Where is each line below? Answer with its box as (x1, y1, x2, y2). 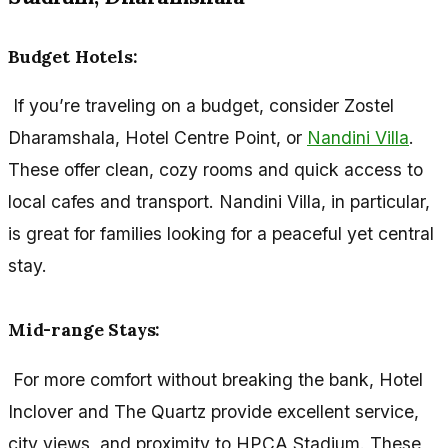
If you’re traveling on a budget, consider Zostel (8, 95, 394, 117)
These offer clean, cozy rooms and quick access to (8, 159, 423, 181)
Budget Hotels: (8, 44, 138, 68)
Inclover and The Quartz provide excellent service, (8, 401, 419, 422)
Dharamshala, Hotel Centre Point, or (8, 127, 307, 149)
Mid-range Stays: (8, 318, 161, 342)
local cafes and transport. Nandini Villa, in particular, (8, 191, 430, 213)
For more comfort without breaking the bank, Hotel (8, 369, 423, 390)
